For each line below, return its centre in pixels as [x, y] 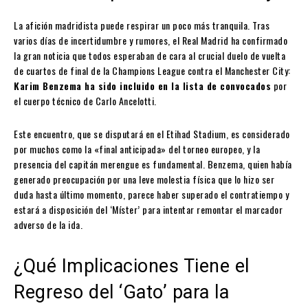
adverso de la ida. [48, 225]
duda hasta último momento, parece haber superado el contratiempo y [151, 195]
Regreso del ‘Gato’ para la [121, 293]
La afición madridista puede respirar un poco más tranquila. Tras [142, 25]
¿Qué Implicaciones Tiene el [132, 266]
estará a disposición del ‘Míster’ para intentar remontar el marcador [148, 210]
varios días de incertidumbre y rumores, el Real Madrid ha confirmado [151, 41]
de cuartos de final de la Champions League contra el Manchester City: [152, 71]
